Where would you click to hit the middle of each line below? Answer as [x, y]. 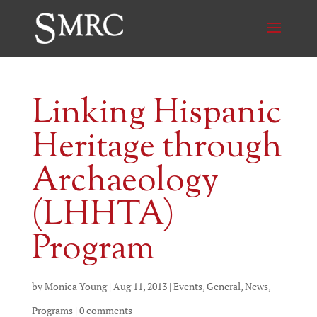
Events [188, 286]
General [223, 286]
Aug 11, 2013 [140, 286]
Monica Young [75, 286]
